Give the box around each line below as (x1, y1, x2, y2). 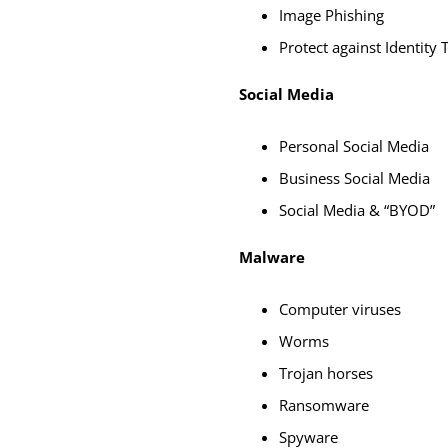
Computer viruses (279, 298, 401, 319)
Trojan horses (279, 362, 373, 383)
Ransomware (279, 394, 369, 415)
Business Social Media (279, 167, 430, 188)
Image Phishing (279, 4, 384, 25)
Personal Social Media (279, 135, 429, 156)
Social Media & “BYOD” (279, 199, 435, 220)
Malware (239, 246, 305, 267)
